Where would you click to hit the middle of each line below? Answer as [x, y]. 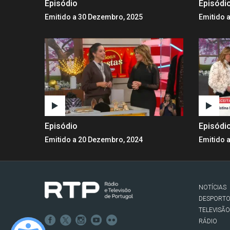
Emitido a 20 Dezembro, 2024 [94, 139]
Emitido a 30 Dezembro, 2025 [94, 17]
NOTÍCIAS [213, 187]
